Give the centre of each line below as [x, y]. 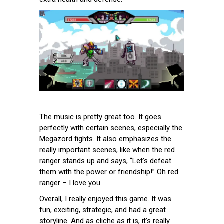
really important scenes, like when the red [107, 150]
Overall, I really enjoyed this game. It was [105, 199]
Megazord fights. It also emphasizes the [105, 139]
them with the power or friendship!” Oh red [109, 172]
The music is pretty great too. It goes [100, 117]
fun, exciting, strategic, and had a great [103, 210]
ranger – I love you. [71, 183]
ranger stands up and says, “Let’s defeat [105, 161]
